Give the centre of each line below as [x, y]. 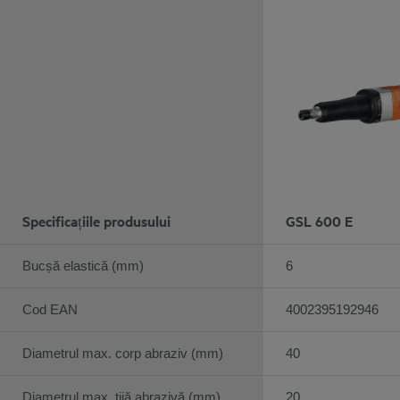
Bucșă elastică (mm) [83, 265]
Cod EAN [50, 309]
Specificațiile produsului [96, 221]
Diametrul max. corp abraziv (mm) [123, 353]
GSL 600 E [319, 221]
